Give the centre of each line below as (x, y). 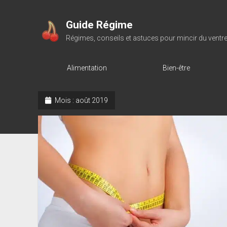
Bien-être (176, 68)
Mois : (64, 100)
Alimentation (87, 68)
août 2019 (91, 100)
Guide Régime (99, 25)
